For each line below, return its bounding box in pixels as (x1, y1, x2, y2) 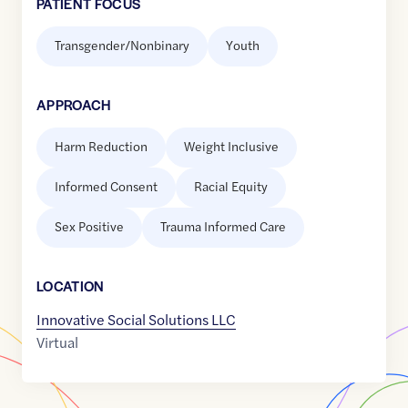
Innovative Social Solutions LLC (36, 309, 236, 331)
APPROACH (36, 95, 111, 115)
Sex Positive (55, 217, 124, 236)
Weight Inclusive (184, 137, 279, 156)
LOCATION (36, 276, 105, 296)
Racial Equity (194, 177, 268, 196)
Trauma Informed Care (160, 217, 286, 236)
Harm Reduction (55, 137, 148, 156)
